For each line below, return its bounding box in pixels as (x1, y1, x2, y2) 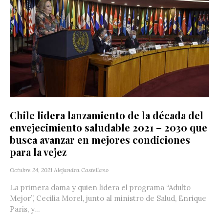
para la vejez (10, 145, 66, 158)
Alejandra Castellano (54, 166, 109, 174)
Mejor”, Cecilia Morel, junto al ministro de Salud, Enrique (10, 193, 206, 203)
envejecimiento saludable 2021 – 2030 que (10, 120, 207, 134)
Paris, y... (10, 204, 40, 214)
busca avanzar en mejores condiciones (10, 132, 190, 146)
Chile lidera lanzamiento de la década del (10, 108, 203, 122)
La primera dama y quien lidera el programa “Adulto (10, 182, 191, 192)
